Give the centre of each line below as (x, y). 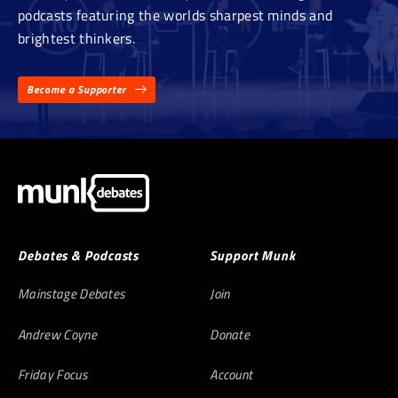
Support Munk (253, 255)
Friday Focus (52, 375)
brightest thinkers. (77, 38)
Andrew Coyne (57, 334)
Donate (230, 334)
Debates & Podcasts (79, 255)
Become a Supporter (76, 90)
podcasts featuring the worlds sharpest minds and (175, 15)
